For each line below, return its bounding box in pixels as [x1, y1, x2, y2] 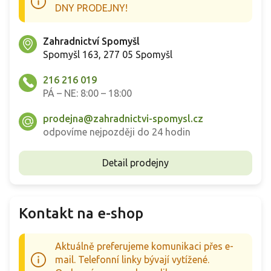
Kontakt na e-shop [19, 204, 143, 221]
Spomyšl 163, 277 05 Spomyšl [43, 48, 172, 60]
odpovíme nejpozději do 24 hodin [43, 126, 191, 137]
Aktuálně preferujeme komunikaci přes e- [55, 240, 233, 252]
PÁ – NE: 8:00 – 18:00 [43, 87, 132, 99]
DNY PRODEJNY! [55, 2, 128, 13]
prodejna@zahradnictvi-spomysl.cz [43, 113, 203, 124]
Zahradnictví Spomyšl [43, 35, 140, 47]
